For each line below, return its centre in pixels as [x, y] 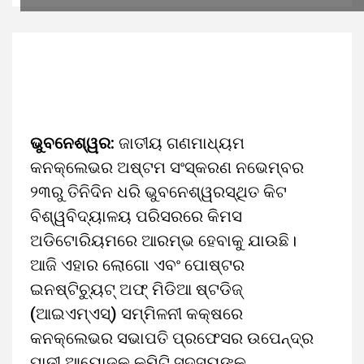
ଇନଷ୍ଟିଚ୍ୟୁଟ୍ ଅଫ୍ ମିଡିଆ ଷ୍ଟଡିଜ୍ [136, 289]
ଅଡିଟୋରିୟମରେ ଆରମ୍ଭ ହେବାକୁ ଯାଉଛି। [163, 240]
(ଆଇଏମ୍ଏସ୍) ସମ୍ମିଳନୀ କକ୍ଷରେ [136, 314]
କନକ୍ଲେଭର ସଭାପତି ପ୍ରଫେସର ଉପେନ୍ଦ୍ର [172, 338]
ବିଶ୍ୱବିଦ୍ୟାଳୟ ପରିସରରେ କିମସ [136, 216]
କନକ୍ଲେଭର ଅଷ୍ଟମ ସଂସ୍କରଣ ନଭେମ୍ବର [167, 167]
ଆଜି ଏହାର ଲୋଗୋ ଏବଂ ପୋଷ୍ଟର [137, 265]
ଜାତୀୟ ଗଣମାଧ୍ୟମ [180, 143]
